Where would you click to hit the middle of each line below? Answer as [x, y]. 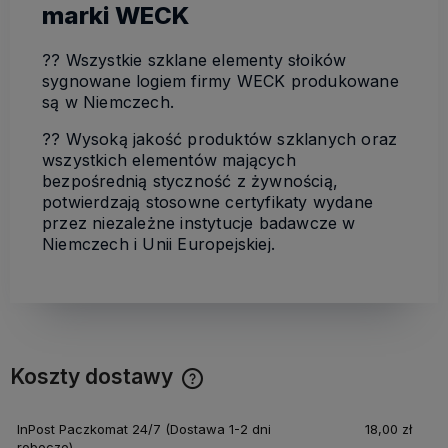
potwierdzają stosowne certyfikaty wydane [207, 202]
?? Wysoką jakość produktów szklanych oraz [220, 139]
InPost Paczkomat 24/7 [90, 428]
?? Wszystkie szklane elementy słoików [194, 60]
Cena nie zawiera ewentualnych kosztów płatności [192, 396]
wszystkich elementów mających [169, 160]
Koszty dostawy [94, 377]
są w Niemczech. [108, 102]
